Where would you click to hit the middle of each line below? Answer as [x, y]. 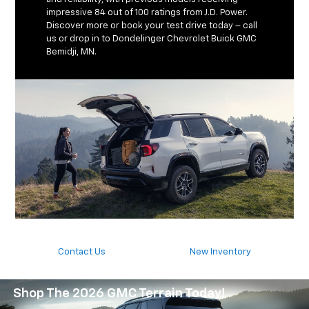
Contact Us [81, 252]
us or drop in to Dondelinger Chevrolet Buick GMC [152, 39]
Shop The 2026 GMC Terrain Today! [119, 294]
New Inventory [221, 252]
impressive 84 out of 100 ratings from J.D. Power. [147, 13]
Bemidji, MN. [72, 52]
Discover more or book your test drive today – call [152, 26]
